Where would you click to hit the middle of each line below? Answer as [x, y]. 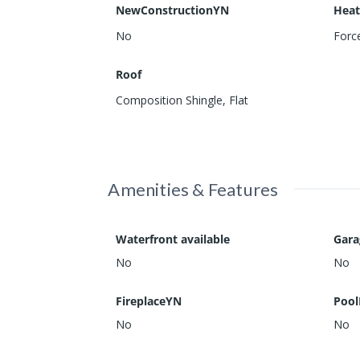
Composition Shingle [170, 100]
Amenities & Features [193, 190]
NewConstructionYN [173, 10]
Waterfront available [173, 239]
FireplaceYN [149, 301]
